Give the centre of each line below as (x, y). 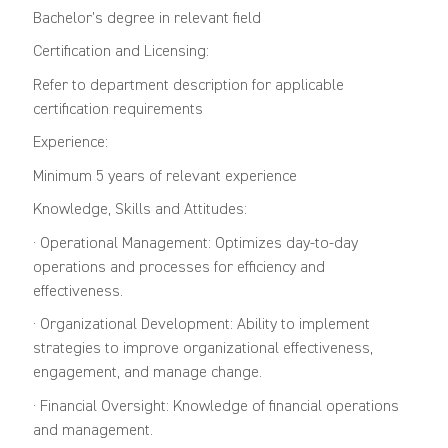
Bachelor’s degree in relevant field (146, 18)
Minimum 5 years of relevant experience (164, 176)
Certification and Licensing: (120, 52)
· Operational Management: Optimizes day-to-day (195, 243)
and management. (92, 430)
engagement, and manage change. (147, 373)
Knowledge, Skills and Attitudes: (139, 210)
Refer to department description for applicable (188, 85)
